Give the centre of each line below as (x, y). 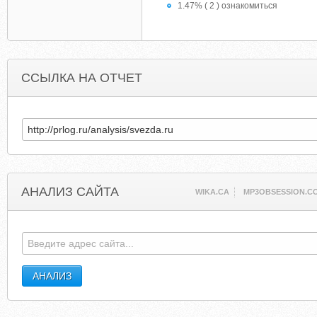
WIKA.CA (213, 192)
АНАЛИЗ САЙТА (70, 192)
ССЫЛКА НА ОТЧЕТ (82, 78)
